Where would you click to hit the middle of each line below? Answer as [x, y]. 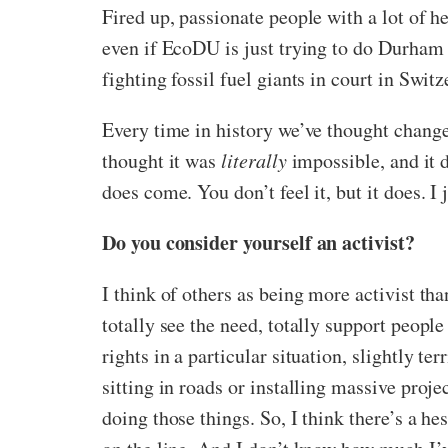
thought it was [162, 160]
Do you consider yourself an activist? [258, 242]
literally [256, 160]
